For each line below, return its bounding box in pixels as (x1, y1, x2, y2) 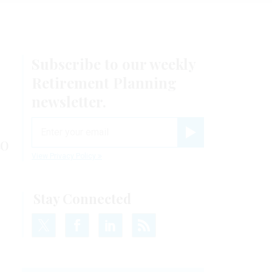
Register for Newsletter (190, 138, 254, 146)
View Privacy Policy (32, 151, 98, 160)
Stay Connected (33, 189, 131, 208)
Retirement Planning (32, 72, 177, 92)
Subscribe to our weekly (32, 53, 195, 73)
